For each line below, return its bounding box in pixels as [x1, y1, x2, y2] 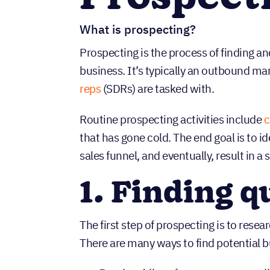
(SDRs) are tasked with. [101, 81, 215, 96]
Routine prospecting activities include [80, 111, 264, 127]
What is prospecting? [80, 20, 196, 37]
